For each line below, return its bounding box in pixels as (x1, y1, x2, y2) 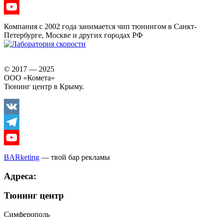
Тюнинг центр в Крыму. (4, 82, 84, 91)
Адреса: (4, 170, 36, 181)
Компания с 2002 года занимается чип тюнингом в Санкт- (4, 22, 197, 31)
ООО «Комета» (4, 74, 55, 82)
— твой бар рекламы (39, 153, 110, 161)
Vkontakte (4, 118, 36, 126)
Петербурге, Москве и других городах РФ (4, 31, 143, 39)
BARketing (4, 153, 39, 161)
